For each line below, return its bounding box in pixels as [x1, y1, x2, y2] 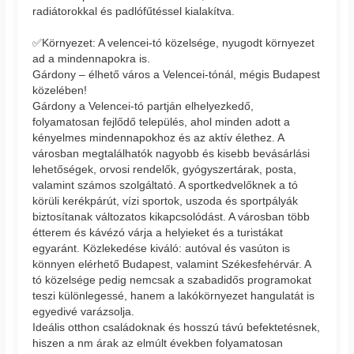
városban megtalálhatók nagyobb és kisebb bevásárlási [32, 146, 311, 160]
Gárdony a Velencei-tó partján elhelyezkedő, [32, 99, 254, 112]
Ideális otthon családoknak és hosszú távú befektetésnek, [32, 320, 321, 333]
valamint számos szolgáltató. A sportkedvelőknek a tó [32, 178, 299, 191]
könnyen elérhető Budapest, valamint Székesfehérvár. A [32, 257, 311, 270]
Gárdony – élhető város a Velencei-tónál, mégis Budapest [32, 67, 321, 81]
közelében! [32, 83, 88, 96]
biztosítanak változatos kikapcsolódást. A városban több [32, 209, 311, 223]
